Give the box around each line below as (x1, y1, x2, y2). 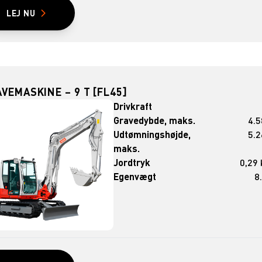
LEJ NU (6, 8, 36, 19)
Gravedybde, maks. (113, 113, 196, 126)
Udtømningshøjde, (113, 127, 191, 140)
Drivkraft (113, 99, 153, 112)
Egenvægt (113, 170, 157, 182)
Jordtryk (113, 156, 151, 168)
